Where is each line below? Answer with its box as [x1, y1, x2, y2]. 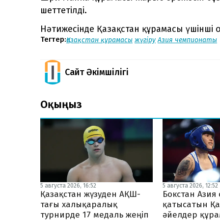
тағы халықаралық [40, 199, 117, 210]
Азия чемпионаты [158, 35, 217, 44]
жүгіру [135, 35, 156, 44]
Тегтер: [40, 35, 66, 44]
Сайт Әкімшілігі [65, 66, 129, 78]
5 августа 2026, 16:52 [40, 182, 96, 189]
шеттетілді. [40, 4, 87, 16]
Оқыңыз [40, 97, 82, 111]
